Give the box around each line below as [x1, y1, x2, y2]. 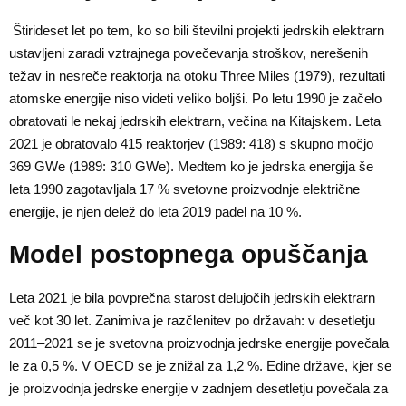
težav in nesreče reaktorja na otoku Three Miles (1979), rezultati [9, 68, 385, 84]
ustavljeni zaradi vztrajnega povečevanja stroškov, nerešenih [9, 45, 368, 62]
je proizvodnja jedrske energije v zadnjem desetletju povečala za [9, 381, 388, 397]
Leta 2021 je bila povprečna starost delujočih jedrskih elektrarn [9, 290, 375, 306]
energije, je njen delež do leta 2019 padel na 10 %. [9, 204, 302, 220]
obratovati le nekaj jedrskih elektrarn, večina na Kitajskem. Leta [9, 113, 381, 130]
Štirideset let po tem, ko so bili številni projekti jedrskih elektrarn [9, 23, 384, 39]
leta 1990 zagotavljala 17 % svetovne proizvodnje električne [9, 181, 360, 198]
